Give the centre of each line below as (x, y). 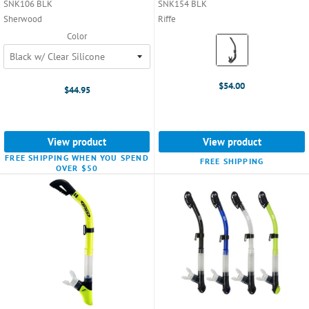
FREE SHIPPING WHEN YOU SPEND (77, 157)
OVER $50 (77, 168)
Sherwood (23, 19)
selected (235, 67)
